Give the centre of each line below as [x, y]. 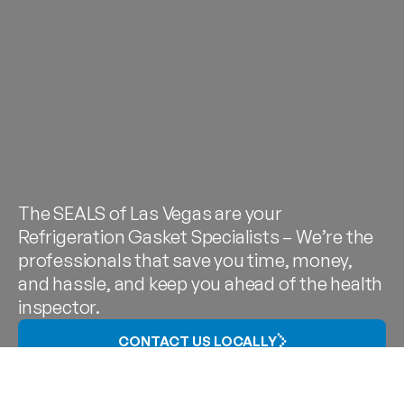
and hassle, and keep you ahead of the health [201, 284]
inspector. [60, 307]
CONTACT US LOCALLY [197, 341]
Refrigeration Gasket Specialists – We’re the [196, 237]
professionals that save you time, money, [185, 260]
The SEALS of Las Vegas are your [150, 213]
